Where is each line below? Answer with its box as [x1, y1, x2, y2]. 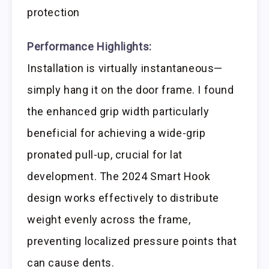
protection [27, 5, 80, 19]
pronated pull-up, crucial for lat [27, 148, 183, 161]
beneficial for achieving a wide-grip [27, 126, 206, 139]
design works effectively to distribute [27, 191, 219, 204]
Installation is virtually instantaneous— [27, 61, 223, 74]
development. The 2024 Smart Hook [27, 169, 211, 183]
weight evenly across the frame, [27, 213, 191, 226]
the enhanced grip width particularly [27, 104, 210, 118]
